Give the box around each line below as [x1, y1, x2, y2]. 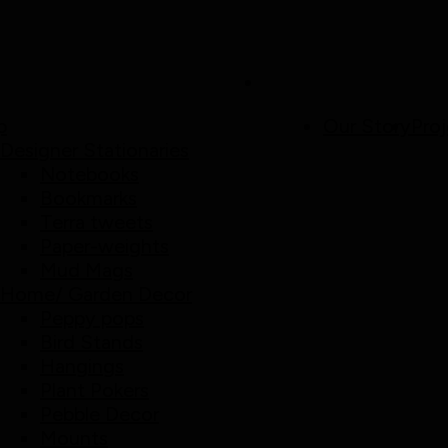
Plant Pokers [40, 378, 149, 402]
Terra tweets [40, 210, 153, 234]
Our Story [323, 114, 411, 138]
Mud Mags [40, 258, 133, 282]
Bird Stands [40, 330, 143, 354]
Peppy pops [40, 306, 144, 330]
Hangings [40, 354, 124, 378]
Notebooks [40, 162, 139, 186]
